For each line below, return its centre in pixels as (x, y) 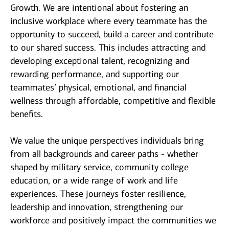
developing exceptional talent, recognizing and (100, 61)
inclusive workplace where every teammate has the (109, 21)
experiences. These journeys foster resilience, (98, 194)
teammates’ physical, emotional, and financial (98, 88)
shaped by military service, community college (99, 167)
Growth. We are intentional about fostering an (99, 8)
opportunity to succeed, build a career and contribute (112, 35)
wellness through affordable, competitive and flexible (113, 101)
